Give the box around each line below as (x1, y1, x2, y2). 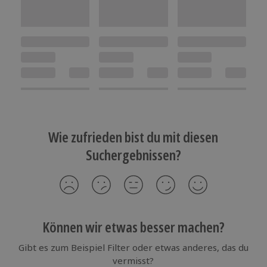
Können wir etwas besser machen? (42, 217, 225, 237)
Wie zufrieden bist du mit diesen (48, 127, 219, 147)
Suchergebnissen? (85, 145, 181, 165)
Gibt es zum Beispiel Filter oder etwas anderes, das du (18, 241, 249, 254)
